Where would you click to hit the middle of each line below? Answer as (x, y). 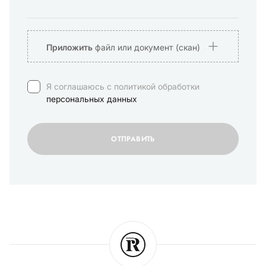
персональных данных (92, 99)
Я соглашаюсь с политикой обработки (123, 86)
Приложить (69, 47)
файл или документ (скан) (146, 47)
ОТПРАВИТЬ (133, 139)
